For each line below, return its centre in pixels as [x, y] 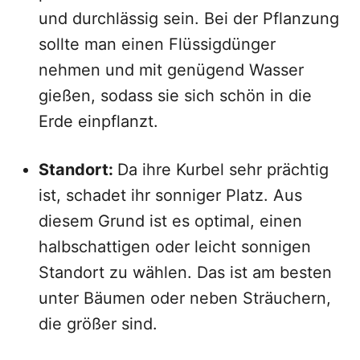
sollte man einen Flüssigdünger [157, 44]
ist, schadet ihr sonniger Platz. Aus [170, 195]
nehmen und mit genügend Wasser [171, 70]
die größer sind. [98, 324]
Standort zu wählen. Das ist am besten [185, 272]
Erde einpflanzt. [98, 121]
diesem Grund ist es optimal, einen [170, 221]
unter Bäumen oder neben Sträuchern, [185, 298]
